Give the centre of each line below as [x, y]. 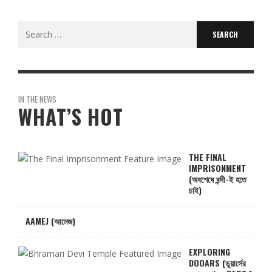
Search [31, 28]
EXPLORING [209, 252]
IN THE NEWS [37, 99]
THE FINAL [208, 157]
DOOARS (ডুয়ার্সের [217, 263]
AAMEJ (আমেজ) [50, 221]
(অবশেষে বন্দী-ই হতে [218, 179]
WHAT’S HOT [71, 117]
